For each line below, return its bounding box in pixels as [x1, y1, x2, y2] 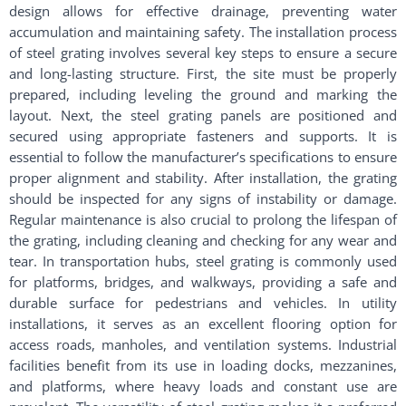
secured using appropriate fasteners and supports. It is [9, 127, 397, 145]
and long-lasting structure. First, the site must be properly [9, 64, 397, 82]
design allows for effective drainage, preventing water [9, 2, 397, 20]
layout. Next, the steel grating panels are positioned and [9, 106, 397, 124]
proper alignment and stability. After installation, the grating [9, 169, 397, 187]
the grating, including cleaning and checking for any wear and [9, 231, 397, 249]
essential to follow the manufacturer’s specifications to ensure [9, 148, 397, 166]
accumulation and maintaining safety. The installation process [9, 23, 397, 41]
